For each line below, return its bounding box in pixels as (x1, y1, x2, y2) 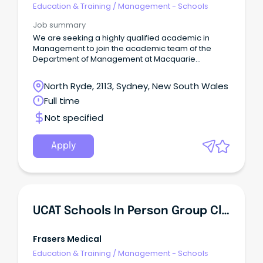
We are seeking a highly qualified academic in (33, 32, 210, 43)
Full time (44, 94, 80, 107)
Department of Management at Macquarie (33, 53, 195, 65)
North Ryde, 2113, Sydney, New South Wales (44, 79, 228, 92)
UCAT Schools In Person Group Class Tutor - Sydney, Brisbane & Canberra (221, 205, 230, 218)
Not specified (45, 111, 103, 124)
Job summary (33, 19, 86, 31)
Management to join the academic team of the (33, 42, 211, 54)
